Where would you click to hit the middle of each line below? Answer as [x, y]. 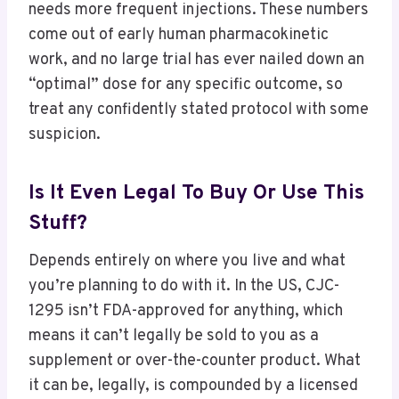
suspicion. [65, 135]
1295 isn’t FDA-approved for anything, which [186, 312]
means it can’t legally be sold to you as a [174, 337]
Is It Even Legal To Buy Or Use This [196, 193]
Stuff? [58, 224]
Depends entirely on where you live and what [187, 262]
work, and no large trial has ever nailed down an [196, 61]
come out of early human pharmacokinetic [179, 36]
